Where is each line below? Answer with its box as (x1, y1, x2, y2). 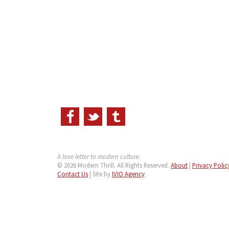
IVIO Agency (112, 170, 145, 178)
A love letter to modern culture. (57, 152, 141, 161)
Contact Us (57, 170, 88, 178)
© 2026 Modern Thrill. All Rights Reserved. (57, 161, 171, 170)
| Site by (88, 170, 112, 178)
